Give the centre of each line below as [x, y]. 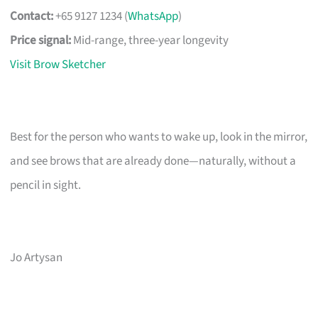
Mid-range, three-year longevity [150, 40]
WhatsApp [153, 16]
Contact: [32, 16]
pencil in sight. [46, 185]
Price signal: [41, 40]
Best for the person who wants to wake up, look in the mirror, [159, 137]
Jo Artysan [37, 257]
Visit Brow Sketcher [58, 64]
